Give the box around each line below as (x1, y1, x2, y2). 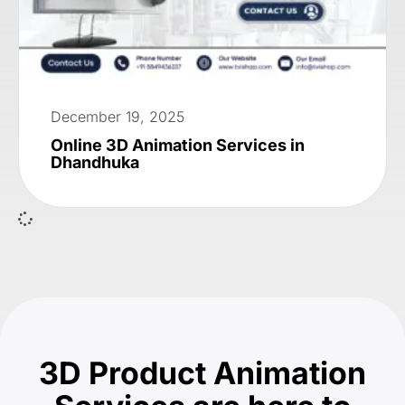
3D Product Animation (39, 353, 366, 391)
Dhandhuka (51, 152, 139, 172)
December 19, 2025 (51, 107, 184, 126)
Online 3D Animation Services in (51, 135, 305, 155)
